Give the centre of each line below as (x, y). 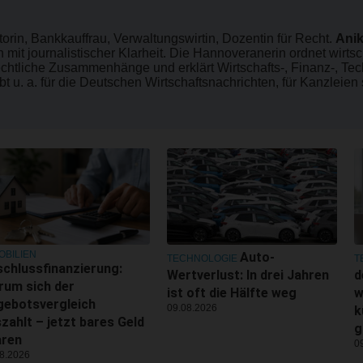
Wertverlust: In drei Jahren (248, 275)
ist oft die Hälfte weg (232, 293)
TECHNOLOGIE (202, 258)
